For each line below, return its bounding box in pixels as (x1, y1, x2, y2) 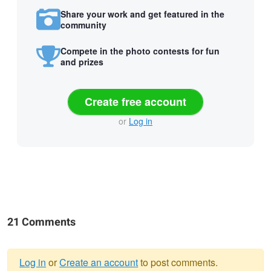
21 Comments (7, 214, 76, 230)
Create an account (59, 255, 139, 270)
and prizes (60, 55, 103, 68)
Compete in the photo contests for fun (60, 44, 220, 57)
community (60, 18, 106, 31)
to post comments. (138, 255, 218, 270)
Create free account (85, 94, 186, 110)
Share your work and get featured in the (60, 7, 224, 20)
